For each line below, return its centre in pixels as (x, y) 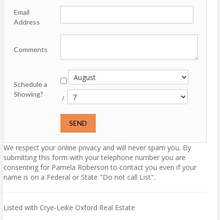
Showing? (28, 94)
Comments (31, 49)
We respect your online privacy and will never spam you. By (97, 148)
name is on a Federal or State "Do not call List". (79, 177)
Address (27, 22)
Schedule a (30, 84)
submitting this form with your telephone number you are (95, 157)
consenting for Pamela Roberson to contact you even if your (100, 167)
